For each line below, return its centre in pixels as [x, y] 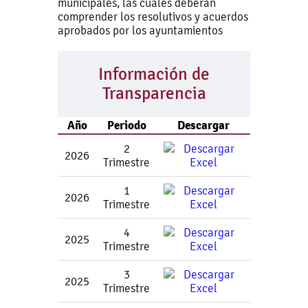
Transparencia [154, 93]
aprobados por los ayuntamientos [140, 30]
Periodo [126, 125]
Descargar [203, 125]
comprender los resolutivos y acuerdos [153, 16]
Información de [154, 74]
